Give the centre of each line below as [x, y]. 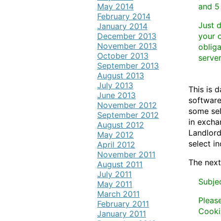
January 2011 [122, 214]
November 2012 [127, 105]
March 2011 [118, 194]
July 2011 [114, 174]
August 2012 [121, 125]
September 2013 [128, 66]
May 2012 [115, 135]
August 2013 [121, 75]
